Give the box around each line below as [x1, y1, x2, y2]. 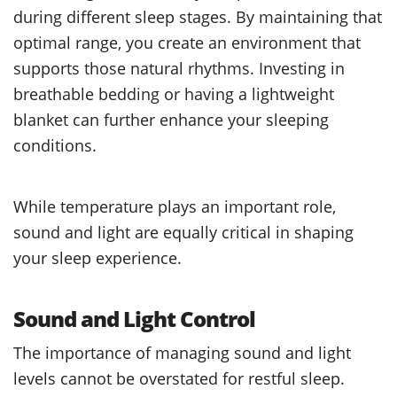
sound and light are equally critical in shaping [13, 220, 354, 243]
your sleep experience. [13, 245, 182, 269]
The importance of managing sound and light [13, 340, 351, 363]
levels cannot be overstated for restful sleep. [13, 366, 345, 389]
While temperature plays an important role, [13, 194, 336, 217]
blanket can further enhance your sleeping [13, 107, 329, 130]
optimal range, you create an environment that [13, 30, 361, 53]
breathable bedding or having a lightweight [13, 82, 334, 105]
